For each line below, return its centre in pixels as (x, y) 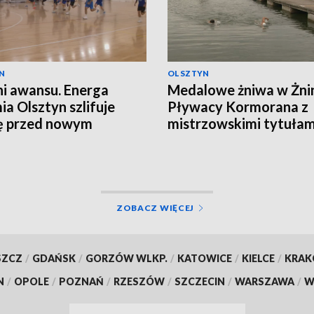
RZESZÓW (139, 281)
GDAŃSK (54, 258)
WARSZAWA (265, 281)
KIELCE (258, 258)
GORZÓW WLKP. (126, 258)
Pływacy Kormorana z (238, 107)
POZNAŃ (81, 281)
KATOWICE (204, 258)
